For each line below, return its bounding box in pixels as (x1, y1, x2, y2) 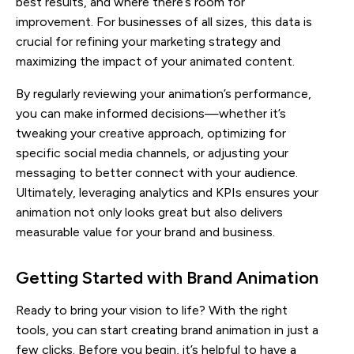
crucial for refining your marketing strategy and (16, 34, 281, 50)
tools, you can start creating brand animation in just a (16, 322, 318, 338)
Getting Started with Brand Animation (16, 267, 318, 289)
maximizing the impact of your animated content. (16, 54, 295, 70)
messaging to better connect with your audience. (16, 165, 298, 181)
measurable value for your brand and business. (16, 224, 275, 240)
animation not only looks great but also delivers (16, 205, 283, 220)
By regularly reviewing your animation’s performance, (16, 86, 311, 102)
